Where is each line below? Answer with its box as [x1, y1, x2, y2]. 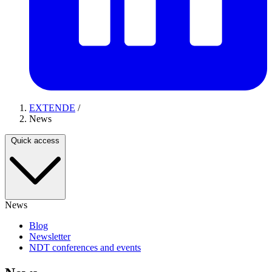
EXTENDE [29, 103, 75, 113]
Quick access [11, 136, 59, 145]
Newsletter [29, 231, 70, 242]
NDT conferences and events [29, 242, 141, 253]
